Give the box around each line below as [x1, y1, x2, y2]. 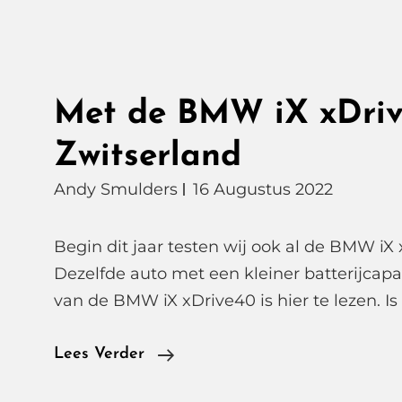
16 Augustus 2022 [193, 179, 333, 199]
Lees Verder [54, 345, 144, 363]
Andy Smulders [54, 179, 178, 199]
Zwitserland [54, 140, 241, 173]
